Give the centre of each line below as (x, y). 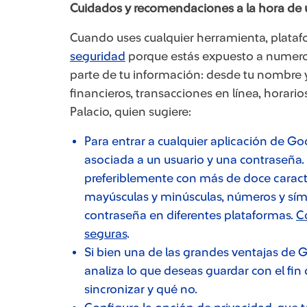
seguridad (98, 56)
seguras (106, 234)
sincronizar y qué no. (141, 289)
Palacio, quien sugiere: (132, 112)
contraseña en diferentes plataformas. (190, 215)
